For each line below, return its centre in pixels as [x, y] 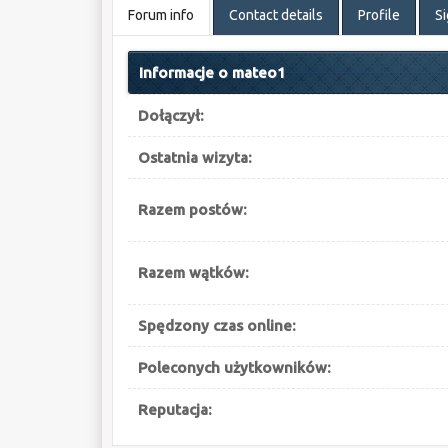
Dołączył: [170, 115]
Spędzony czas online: [216, 325]
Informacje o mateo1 [212, 72]
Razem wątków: [193, 272]
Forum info [160, 15]
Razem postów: [192, 209]
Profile [378, 15]
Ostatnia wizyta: [194, 157]
